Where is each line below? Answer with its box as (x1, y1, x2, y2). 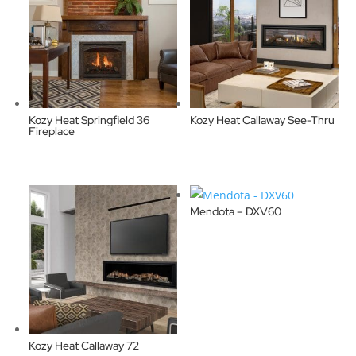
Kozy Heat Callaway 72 (29, 338, 140, 353)
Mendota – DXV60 (189, 204, 281, 219)
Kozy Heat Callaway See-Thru (189, 113, 335, 128)
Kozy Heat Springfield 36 (29, 113, 150, 128)
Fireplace (29, 124, 75, 139)
